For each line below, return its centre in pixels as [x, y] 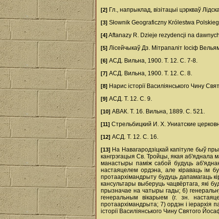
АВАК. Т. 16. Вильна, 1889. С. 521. [158, 111]
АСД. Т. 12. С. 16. [134, 137]
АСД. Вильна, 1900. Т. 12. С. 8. [150, 73]
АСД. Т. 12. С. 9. [130, 99]
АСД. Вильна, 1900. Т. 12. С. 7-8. [153, 61]
